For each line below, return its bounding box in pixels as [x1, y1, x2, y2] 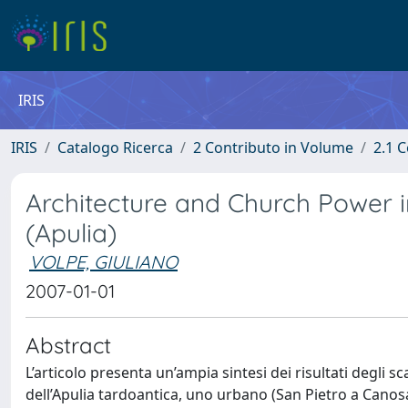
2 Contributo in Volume [193, 138, 353, 158]
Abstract [25, 331, 111, 359]
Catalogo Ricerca [57, 138, 173, 158]
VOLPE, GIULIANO [29, 250, 178, 273]
